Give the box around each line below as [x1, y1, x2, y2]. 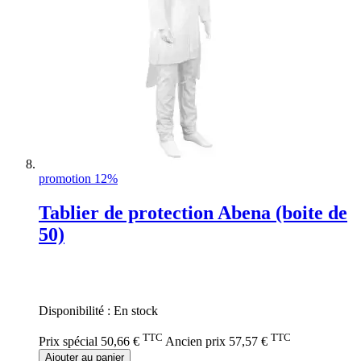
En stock [114, 303, 158, 317]
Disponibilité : [39, 303, 114, 317]
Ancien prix [165, 334, 226, 349]
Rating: [39, 261, 76, 276]
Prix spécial [39, 334, 98, 349]
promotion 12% [39, 171, 118, 185]
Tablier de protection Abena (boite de [39, 201, 347, 223]
